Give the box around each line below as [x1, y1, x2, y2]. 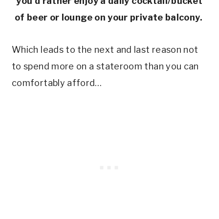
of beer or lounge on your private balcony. [14, 12, 205, 22]
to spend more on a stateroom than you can [12, 61, 199, 71]
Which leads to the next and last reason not [12, 44, 198, 55]
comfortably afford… [12, 77, 102, 88]
